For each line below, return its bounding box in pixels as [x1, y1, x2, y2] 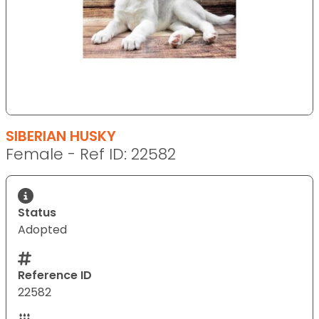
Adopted [18, 221, 67, 238]
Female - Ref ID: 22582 [6, 142, 176, 165]
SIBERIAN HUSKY [6, 125, 116, 146]
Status [18, 204, 56, 221]
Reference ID [18, 266, 92, 283]
